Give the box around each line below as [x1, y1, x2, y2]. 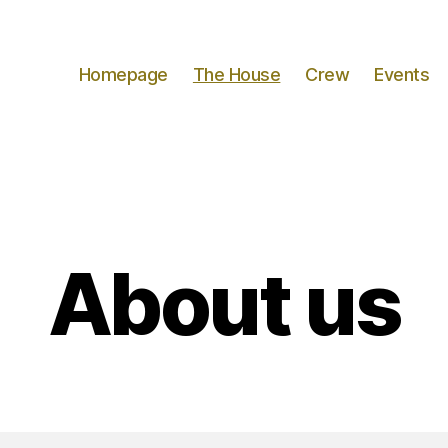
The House [192, 63, 281, 85]
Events [374, 63, 430, 85]
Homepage [78, 63, 168, 85]
